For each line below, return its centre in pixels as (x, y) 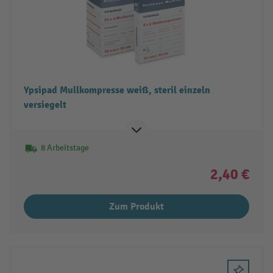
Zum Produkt (136, 206)
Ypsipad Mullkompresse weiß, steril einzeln (117, 90)
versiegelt (45, 105)
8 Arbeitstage (65, 147)
